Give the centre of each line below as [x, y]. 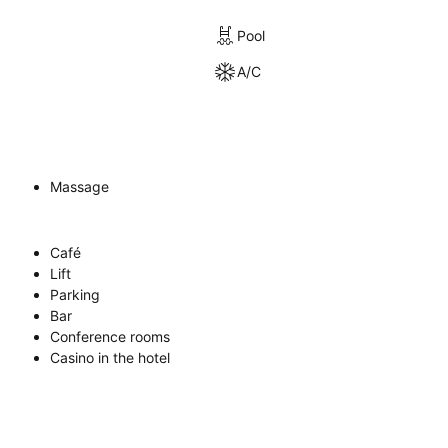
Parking [75, 294]
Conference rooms [110, 336]
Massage [79, 186]
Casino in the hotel [110, 357]
